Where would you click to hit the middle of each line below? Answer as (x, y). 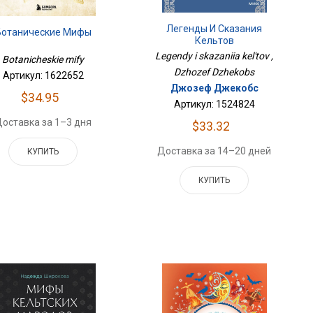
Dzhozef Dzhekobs (214, 72)
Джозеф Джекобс (214, 88)
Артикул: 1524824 (214, 104)
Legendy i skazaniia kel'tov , (214, 56)
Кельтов (214, 41)
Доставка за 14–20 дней (214, 151)
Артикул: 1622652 (43, 76)
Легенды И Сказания (214, 29)
